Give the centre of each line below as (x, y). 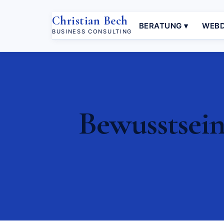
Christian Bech (90, 20)
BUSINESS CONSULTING (92, 31)
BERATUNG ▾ (163, 25)
